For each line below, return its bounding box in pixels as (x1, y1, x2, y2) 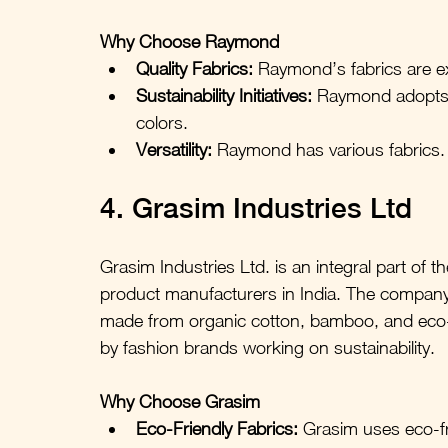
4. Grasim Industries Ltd (100, 190, 412, 224)
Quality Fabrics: (136, 57, 253, 79)
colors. (136, 111, 188, 133)
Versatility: (136, 138, 212, 160)
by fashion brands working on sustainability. (100, 336, 435, 358)
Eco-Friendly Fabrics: (136, 417, 298, 439)
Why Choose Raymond (100, 30, 279, 52)
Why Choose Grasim (100, 390, 260, 412)
